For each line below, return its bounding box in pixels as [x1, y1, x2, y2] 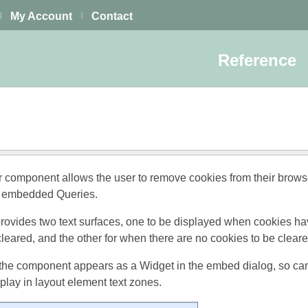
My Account [10, 10, 72, 22]
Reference [217, 51, 301, 69]
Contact [91, 10, 133, 22]
